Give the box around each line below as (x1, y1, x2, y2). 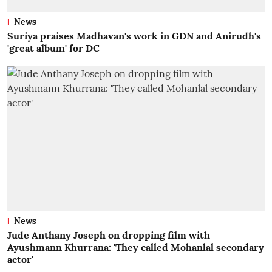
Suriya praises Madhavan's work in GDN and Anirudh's (7, 29, 261, 42)
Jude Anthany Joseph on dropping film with (7, 229, 210, 241)
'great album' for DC (7, 41, 100, 54)
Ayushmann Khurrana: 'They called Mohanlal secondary (7, 241, 264, 253)
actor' (7, 253, 33, 265)
